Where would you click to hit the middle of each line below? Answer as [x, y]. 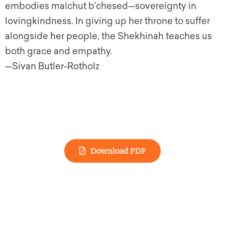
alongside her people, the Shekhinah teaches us [108, 36]
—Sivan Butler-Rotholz [52, 67]
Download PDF [118, 151]
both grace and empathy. [59, 51]
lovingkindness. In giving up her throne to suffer [107, 21]
